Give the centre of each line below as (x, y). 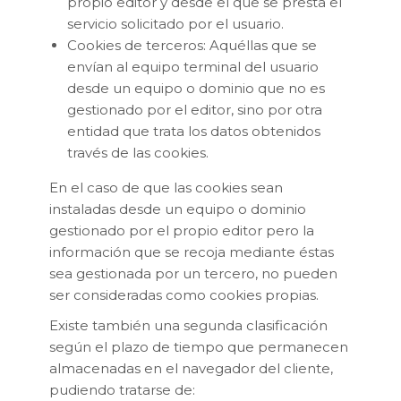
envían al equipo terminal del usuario (193, 66)
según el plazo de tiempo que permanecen (199, 346)
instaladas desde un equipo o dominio (178, 209)
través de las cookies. (138, 152)
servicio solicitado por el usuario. (175, 23)
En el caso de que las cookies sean (166, 187)
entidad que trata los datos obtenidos (194, 131)
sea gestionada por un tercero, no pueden (193, 273)
